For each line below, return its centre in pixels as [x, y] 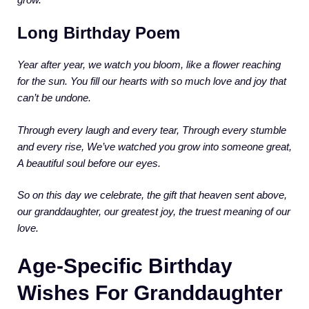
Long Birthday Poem [99, 33]
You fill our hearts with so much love [151, 81]
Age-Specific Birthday [125, 266]
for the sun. [42, 81]
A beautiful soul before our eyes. [89, 163]
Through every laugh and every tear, [98, 130]
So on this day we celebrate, [81, 195]
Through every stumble [234, 130]
